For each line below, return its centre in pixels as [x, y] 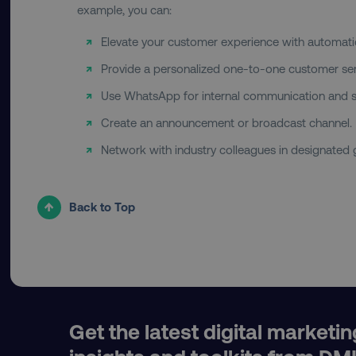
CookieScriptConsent [294, 104]
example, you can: [126, 9]
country [264, 44]
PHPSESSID [272, 164]
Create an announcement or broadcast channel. [226, 122]
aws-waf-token [281, 319]
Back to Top [102, 206]
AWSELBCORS [278, 259]
